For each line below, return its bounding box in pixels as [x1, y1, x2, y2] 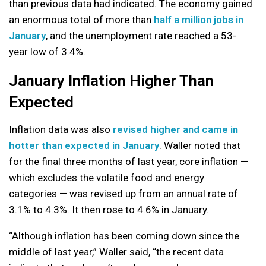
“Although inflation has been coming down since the [9, 229, 239, 242]
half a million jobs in [154, 13, 243, 26]
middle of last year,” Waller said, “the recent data [9, 245, 224, 258]
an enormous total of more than [9, 13, 154, 26]
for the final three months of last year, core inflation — [9, 155, 248, 167]
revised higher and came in [113, 123, 238, 135]
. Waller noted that [159, 139, 240, 151]
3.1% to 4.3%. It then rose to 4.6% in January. [9, 203, 209, 216]
